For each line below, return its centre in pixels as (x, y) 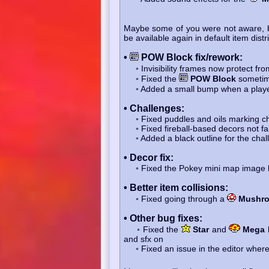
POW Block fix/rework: (190, 57)
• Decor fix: (148, 157)
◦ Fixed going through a (175, 198)
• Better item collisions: (176, 187)
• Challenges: (154, 108)
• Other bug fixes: (163, 218)
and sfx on (143, 239)
